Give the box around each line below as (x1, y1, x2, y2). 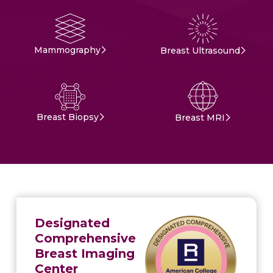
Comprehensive (34, 230, 136, 246)
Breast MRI (175, 112, 225, 124)
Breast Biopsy (36, 111, 99, 122)
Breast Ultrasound (160, 44, 240, 56)
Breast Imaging (34, 246, 135, 261)
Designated (34, 215, 110, 230)
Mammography (34, 44, 101, 56)
